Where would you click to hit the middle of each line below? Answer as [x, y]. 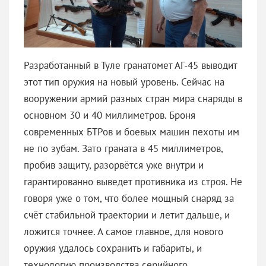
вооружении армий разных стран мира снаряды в [133, 98]
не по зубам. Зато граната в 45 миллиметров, [123, 148]
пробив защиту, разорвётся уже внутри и [114, 165]
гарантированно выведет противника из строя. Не [133, 181]
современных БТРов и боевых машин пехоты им [132, 132]
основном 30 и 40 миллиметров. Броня [110, 115]
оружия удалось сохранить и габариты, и [113, 248]
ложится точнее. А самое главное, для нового [123, 231]
